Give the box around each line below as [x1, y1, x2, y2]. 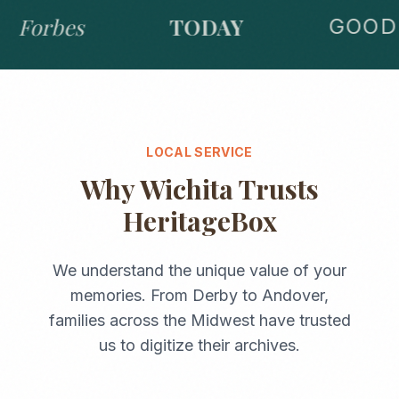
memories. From [70, 286, 192, 305]
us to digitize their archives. [99, 336, 300, 354]
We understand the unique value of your [53, 261, 346, 280]
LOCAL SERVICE [146, 144, 253, 159]
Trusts [233, 171, 319, 207]
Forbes [6, 12, 73, 41]
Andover [262, 286, 324, 305]
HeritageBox [122, 203, 277, 239]
